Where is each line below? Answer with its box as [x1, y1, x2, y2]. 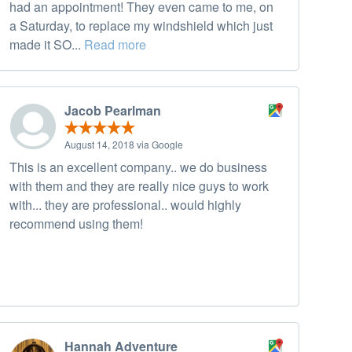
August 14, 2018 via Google [64, 137, 183, 152]
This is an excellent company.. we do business [9, 158, 267, 177]
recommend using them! [9, 214, 143, 233]
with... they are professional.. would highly [9, 196, 241, 214]
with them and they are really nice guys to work [9, 177, 269, 196]
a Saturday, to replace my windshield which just [9, 16, 273, 35]
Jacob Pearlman [64, 101, 161, 120]
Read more [84, 35, 146, 54]
